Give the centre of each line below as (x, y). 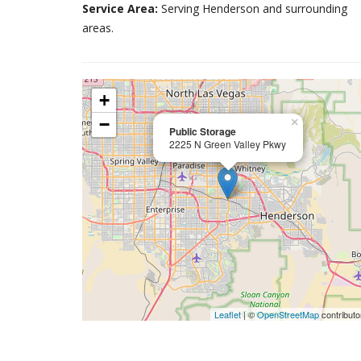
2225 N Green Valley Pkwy (228, 144)
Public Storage (203, 131)
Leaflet (228, 314)
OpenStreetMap (288, 314)
